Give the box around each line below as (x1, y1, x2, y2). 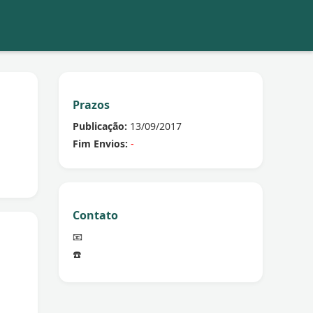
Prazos (72, 97, 110, 112)
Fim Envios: (72, 137, 128, 150)
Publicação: (72, 119, 127, 133)
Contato (72, 208, 118, 223)
